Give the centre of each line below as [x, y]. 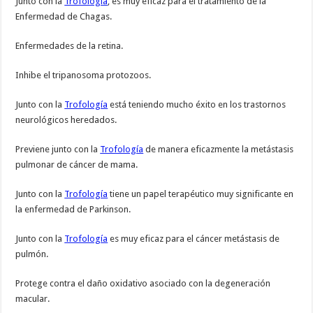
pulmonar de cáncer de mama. [77, 165]
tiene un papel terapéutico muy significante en [201, 194]
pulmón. [32, 254]
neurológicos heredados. [66, 120]
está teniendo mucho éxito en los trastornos [197, 105]
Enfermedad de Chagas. [64, 17]
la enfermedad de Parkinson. [73, 210]
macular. [33, 299]
